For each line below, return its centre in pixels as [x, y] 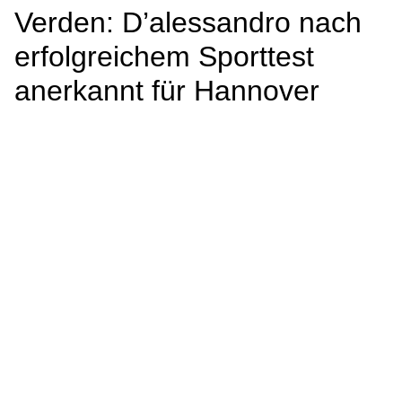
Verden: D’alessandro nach [188, 22]
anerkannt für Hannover [167, 91]
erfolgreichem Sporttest [164, 57]
